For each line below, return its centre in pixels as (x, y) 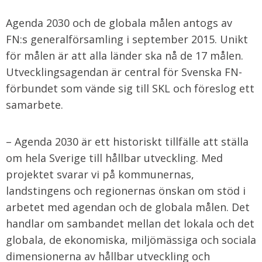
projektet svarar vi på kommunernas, (100, 174)
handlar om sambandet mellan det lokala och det (130, 223)
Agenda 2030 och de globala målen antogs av (119, 23)
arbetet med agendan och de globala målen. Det (128, 207)
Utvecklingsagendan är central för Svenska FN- (124, 72)
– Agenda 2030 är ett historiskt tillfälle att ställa (127, 142)
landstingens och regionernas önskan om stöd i (126, 191)
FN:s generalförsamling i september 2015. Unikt (127, 39)
